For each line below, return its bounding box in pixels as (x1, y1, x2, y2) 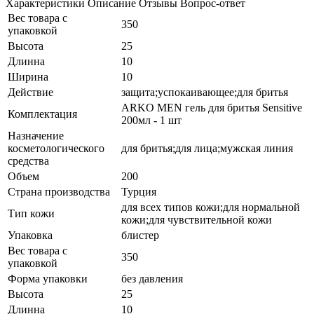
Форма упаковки (8, 272, 88, 285)
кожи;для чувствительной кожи (121, 213, 272, 226)
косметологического (8, 142, 104, 154)
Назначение (8, 129, 64, 142)
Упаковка (8, 228, 53, 241)
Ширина (8, 70, 48, 83)
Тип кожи (8, 207, 55, 219)
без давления (121, 272, 183, 285)
